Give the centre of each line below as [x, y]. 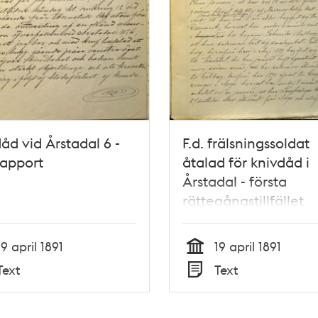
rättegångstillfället [243, 201]
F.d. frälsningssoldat [246, 143]
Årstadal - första [234, 181]
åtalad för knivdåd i [246, 162]
